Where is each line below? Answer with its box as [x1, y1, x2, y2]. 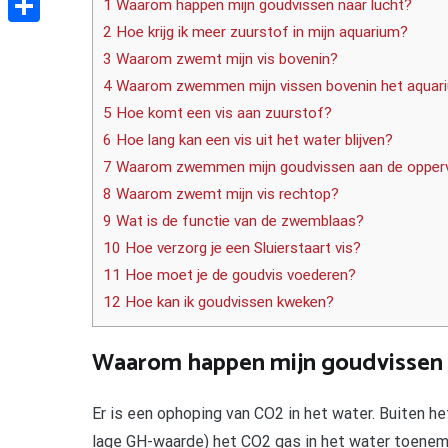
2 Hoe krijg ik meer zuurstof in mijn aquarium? [103, 23, 408, 42]
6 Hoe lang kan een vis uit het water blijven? [103, 131, 393, 150]
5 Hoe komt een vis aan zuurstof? [103, 104, 332, 123]
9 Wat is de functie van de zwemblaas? [103, 212, 364, 231]
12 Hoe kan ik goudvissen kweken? [103, 293, 334, 312]
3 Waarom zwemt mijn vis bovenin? [103, 50, 338, 69]
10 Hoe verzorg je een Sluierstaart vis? [103, 239, 361, 258]
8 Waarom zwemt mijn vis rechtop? [103, 185, 339, 204]
